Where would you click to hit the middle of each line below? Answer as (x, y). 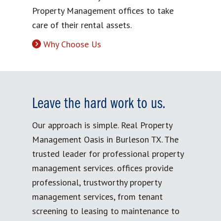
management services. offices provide (103, 168)
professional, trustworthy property (97, 183)
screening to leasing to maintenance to (106, 211)
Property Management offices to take (103, 11)
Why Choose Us (72, 44)
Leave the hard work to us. (99, 104)
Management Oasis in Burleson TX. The (105, 140)
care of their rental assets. (82, 25)
